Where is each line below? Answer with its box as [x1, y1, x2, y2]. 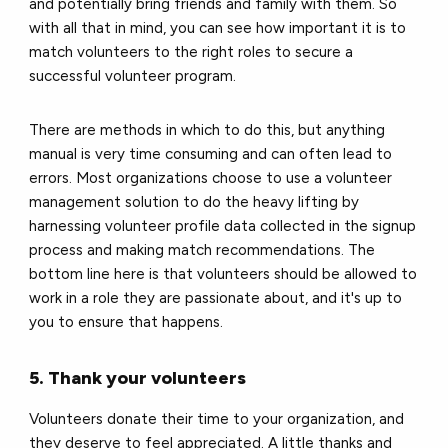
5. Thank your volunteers [29, 366, 247, 389]
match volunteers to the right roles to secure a [29, 42, 354, 61]
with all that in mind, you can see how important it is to [29, 18, 407, 37]
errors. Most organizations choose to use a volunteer [29, 168, 393, 187]
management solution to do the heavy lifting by [29, 192, 360, 211]
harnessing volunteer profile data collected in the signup [29, 216, 417, 235]
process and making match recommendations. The [29, 240, 376, 259]
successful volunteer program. [29, 66, 241, 85]
